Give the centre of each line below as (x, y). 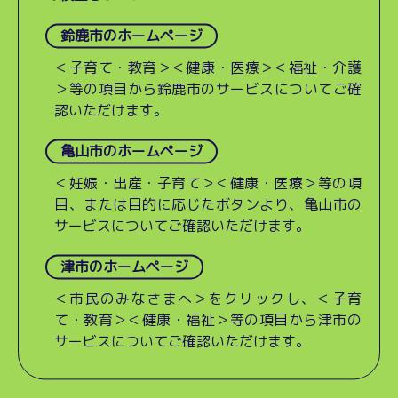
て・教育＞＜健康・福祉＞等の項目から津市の (208, 320)
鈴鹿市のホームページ (131, 36)
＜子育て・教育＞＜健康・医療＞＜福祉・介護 (208, 68)
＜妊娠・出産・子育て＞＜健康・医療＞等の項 (208, 183)
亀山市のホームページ (131, 151)
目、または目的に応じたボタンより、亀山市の (208, 205)
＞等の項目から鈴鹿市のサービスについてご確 (208, 89)
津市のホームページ (124, 267)
